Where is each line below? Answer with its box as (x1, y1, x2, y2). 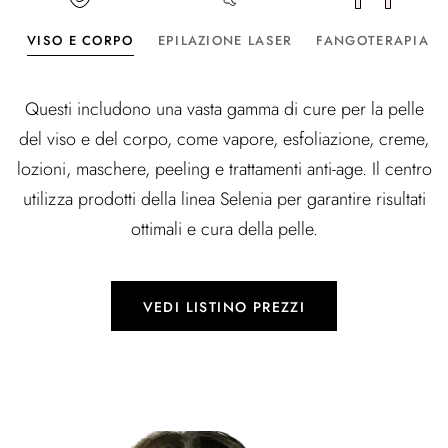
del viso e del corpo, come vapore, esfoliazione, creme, (19, 126, 429, 152)
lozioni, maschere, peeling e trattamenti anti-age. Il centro (16, 156, 432, 182)
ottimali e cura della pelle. (130, 216, 318, 242)
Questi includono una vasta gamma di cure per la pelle (24, 96, 424, 122)
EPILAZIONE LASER (157, 31, 293, 50)
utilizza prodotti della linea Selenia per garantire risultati (22, 186, 426, 212)
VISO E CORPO (27, 31, 134, 50)
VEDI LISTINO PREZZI (142, 297, 306, 317)
